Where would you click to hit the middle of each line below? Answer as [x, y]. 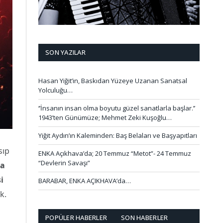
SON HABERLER [145, 217]
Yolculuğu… [56, 90]
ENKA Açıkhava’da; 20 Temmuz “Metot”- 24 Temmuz [115, 153]
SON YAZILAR [65, 52]
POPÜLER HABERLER [76, 217]
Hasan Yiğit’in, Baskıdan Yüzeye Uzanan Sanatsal [113, 80]
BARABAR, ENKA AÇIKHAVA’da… [85, 180]
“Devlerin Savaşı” [64, 163]
